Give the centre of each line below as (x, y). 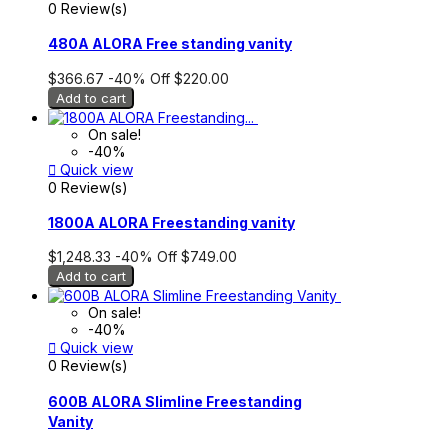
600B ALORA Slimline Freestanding (175, 401)
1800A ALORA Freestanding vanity (171, 222)
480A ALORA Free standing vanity (170, 44)
